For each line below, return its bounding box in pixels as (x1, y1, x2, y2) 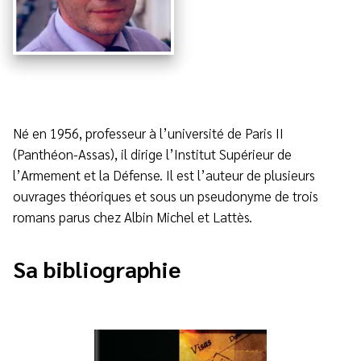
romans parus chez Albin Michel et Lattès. (13, 208, 252, 226)
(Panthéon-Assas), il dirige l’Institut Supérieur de (13, 145, 292, 163)
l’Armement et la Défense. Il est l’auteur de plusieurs (13, 166, 315, 184)
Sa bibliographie (13, 254, 180, 283)
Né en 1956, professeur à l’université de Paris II (13, 124, 284, 142)
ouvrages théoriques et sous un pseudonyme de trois (13, 187, 318, 205)
